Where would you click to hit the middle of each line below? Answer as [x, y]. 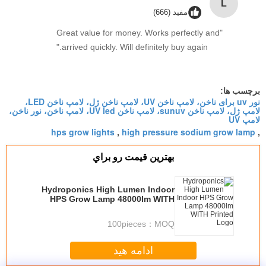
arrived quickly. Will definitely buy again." [135, 47]
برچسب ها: [240, 91]
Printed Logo [148, 208]
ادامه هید [133, 250]
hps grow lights [83, 132]
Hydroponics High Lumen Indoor [108, 189]
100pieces [134, 224]
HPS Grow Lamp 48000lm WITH [112, 199]
